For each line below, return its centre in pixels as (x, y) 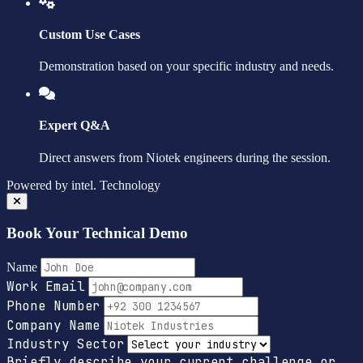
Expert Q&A (75, 126)
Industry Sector (66, 344)
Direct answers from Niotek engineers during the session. (185, 157)
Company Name (54, 326)
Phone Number (54, 306)
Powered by (37, 185)
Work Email (46, 287)
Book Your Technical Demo (97, 233)
